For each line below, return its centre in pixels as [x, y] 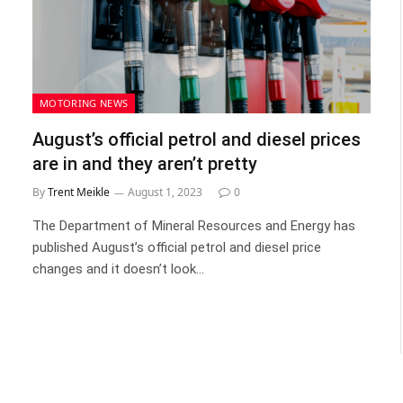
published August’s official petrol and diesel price [177, 247]
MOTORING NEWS [84, 103]
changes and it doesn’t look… [118, 269]
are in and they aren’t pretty [145, 163]
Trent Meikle [79, 192]
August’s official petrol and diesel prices [197, 139]
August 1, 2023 [165, 192]
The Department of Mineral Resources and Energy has [194, 225]
